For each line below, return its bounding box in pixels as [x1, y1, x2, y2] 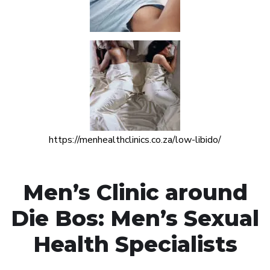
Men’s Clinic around [22, 178, 248, 206]
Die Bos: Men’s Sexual [11, 204, 259, 231]
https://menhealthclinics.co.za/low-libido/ [49, 133, 221, 146]
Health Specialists [33, 230, 237, 257]
